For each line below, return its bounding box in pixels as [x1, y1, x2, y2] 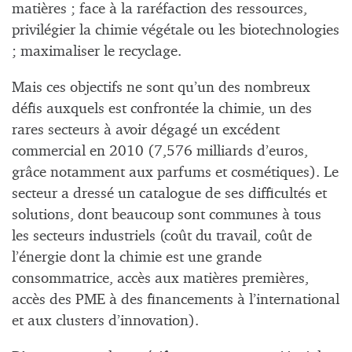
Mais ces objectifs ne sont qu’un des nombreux [12, 79, 310, 95]
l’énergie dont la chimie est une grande [12, 249, 262, 265]
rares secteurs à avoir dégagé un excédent [12, 122, 280, 137]
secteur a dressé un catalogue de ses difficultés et [12, 185, 327, 201]
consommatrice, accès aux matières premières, [12, 270, 309, 286]
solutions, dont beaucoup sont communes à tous [12, 207, 321, 222]
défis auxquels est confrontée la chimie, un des [12, 101, 312, 116]
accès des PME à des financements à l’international [12, 291, 339, 307]
